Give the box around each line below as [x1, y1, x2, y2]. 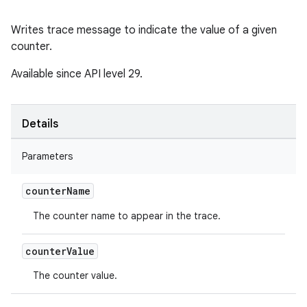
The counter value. [33, 269, 117, 282]
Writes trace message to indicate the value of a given [11, 23, 277, 37]
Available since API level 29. [11, 67, 143, 81]
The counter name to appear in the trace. [33, 210, 221, 222]
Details [22, 117, 58, 131]
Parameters [22, 150, 73, 162]
